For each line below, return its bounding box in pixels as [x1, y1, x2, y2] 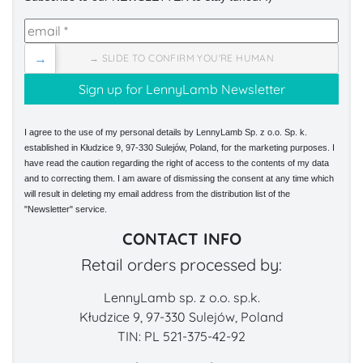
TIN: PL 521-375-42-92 [117, 328, 246, 345]
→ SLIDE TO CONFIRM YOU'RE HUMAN [88, 52, 275, 65]
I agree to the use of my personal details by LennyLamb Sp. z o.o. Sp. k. [24, 127, 307, 138]
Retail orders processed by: [81, 254, 282, 275]
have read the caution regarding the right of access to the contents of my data [24, 158, 329, 169]
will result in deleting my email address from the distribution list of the [24, 189, 290, 199]
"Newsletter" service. [24, 204, 107, 215]
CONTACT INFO [122, 228, 241, 250]
